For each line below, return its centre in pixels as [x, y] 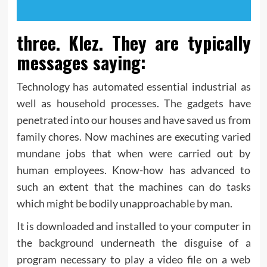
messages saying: [81, 62]
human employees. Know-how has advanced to [133, 170]
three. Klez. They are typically [133, 42]
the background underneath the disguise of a [133, 242]
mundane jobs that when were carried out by [133, 153]
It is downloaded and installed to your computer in [133, 226]
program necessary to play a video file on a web [133, 259]
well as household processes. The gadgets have [133, 103]
